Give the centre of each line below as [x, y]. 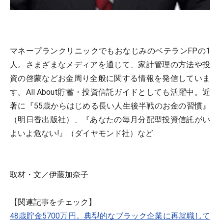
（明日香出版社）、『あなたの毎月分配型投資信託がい [110, 119]
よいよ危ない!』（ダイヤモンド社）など [82, 133]
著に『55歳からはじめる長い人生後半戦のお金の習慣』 [110, 106]
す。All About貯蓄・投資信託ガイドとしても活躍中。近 [110, 92]
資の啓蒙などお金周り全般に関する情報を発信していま [110, 78]
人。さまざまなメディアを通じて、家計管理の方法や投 [110, 64]
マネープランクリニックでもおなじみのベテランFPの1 [110, 51]
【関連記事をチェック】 [53, 202]
